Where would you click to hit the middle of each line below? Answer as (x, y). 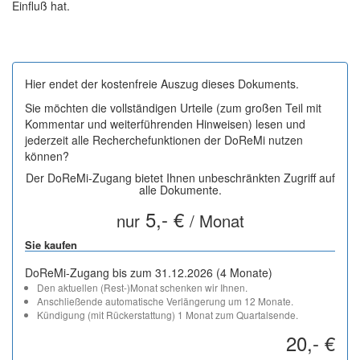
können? (47, 156)
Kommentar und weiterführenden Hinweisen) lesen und (165, 124)
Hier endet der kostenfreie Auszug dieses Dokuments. (162, 84)
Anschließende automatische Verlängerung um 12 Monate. (165, 301)
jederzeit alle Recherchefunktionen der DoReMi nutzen (164, 140)
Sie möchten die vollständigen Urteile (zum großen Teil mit (173, 108)
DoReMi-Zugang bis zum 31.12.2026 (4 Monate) (149, 272)
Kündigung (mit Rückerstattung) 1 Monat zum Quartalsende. (168, 315)
